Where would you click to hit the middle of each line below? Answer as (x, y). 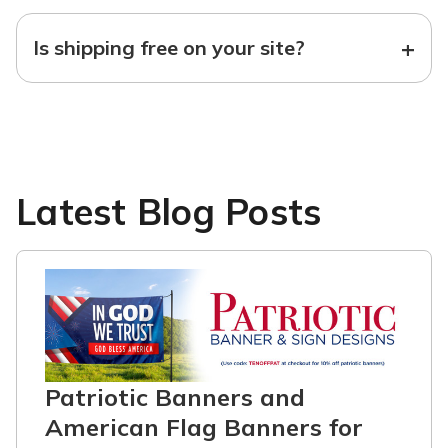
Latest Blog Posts (169, 211)
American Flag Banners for (204, 426)
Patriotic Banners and (175, 396)
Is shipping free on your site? (169, 47)
